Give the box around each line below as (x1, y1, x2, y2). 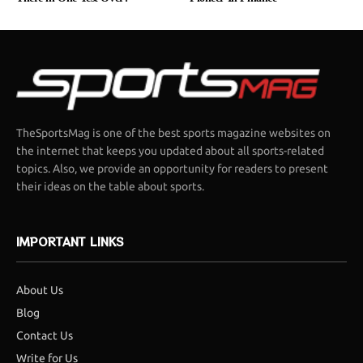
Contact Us (16, 329, 73, 343)
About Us (16, 284, 63, 297)
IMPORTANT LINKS (16, 233, 124, 250)
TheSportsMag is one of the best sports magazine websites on (16, 126, 331, 140)
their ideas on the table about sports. (16, 180, 205, 194)
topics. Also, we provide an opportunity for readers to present (16, 162, 329, 176)
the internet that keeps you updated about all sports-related (16, 144, 325, 158)
